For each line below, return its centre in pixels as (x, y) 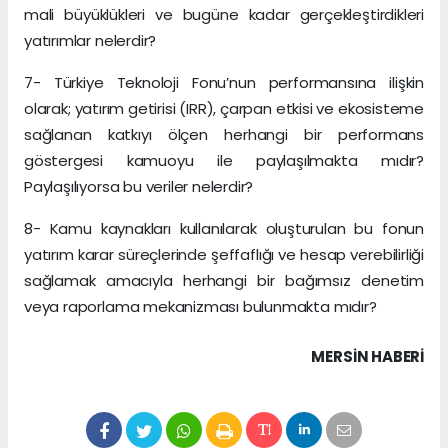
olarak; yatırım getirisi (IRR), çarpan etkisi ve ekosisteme (224, 109)
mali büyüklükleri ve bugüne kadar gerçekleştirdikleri (224, 15)
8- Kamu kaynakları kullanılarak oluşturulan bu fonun (224, 229)
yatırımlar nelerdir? (90, 41)
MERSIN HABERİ (367, 357)
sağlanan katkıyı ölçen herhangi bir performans (224, 135)
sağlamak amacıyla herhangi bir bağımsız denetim (224, 281)
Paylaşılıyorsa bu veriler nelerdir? (139, 187)
